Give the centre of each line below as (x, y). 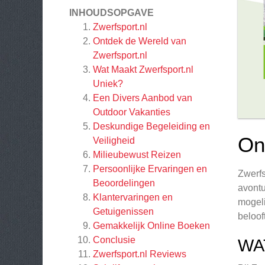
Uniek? (108, 84)
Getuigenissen (123, 211)
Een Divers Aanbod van (143, 98)
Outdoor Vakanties (132, 112)
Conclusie (114, 240)
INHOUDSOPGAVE (112, 13)
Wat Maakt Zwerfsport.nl (143, 70)
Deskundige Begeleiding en (151, 126)
